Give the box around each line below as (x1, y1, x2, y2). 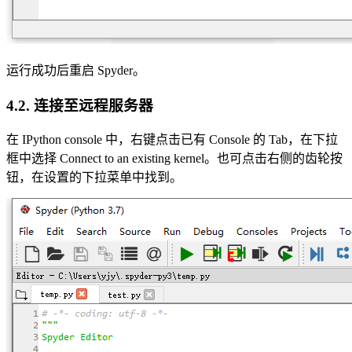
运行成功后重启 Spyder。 (6, 63, 145, 77)
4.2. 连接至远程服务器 (6, 97, 153, 114)
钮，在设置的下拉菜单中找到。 (6, 170, 182, 185)
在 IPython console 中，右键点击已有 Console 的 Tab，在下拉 (6, 133, 338, 147)
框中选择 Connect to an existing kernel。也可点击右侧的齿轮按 (6, 152, 343, 166)
